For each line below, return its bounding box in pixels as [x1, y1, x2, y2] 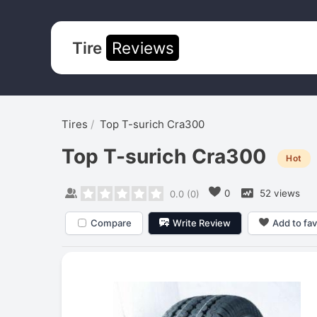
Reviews [111, 38, 174, 57]
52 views [256, 187, 300, 199]
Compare [90, 217, 132, 229]
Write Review [173, 217, 231, 229]
